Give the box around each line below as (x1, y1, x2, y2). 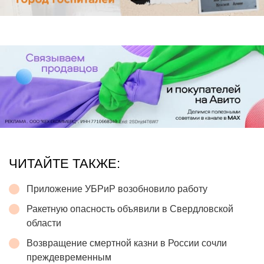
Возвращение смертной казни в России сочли (27, 237, 227, 248)
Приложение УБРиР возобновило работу (27, 183, 207, 194)
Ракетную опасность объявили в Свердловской (27, 203, 233, 214)
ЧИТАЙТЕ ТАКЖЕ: (9, 156, 120, 171)
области (27, 217, 61, 228)
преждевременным (27, 252, 111, 262)
